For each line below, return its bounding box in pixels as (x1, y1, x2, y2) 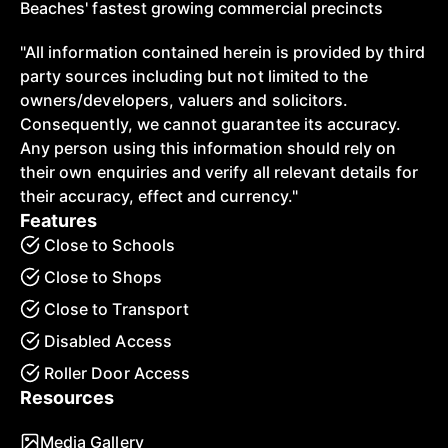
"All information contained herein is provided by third (20, 42, 425, 62)
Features (20, 210, 98, 231)
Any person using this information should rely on (20, 138, 397, 158)
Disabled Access (44, 331, 172, 351)
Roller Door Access (44, 363, 190, 383)
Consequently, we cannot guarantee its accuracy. (20, 114, 402, 134)
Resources (20, 387, 115, 408)
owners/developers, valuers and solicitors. (20, 90, 349, 110)
